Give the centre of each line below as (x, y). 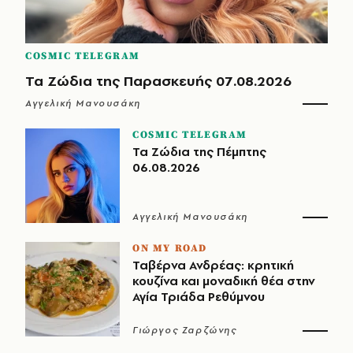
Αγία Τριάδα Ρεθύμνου (199, 296)
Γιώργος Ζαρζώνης (185, 330)
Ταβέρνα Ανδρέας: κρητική (213, 265)
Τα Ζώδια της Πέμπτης (199, 151)
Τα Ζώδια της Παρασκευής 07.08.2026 (158, 80)
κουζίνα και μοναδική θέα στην (224, 281)
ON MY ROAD (170, 248)
